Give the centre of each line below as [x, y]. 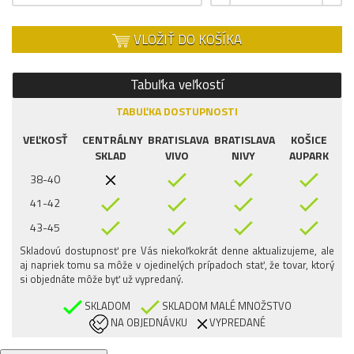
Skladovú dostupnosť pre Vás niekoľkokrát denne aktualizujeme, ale [177, 251]
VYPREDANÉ [236, 323]
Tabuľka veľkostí [177, 85]
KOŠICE [309, 139]
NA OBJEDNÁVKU [147, 323]
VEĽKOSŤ [45, 139]
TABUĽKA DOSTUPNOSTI [177, 111]
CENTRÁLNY [112, 139]
